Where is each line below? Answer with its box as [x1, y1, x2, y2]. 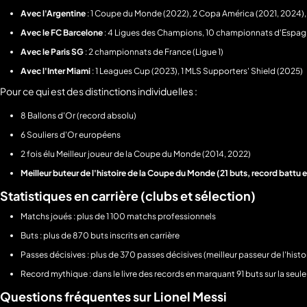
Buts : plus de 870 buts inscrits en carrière [21, 230, 180, 241]
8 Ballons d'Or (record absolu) [21, 110, 136, 121]
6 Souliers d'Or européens [21, 130, 121, 140]
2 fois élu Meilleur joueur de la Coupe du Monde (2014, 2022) [21, 149, 251, 160]
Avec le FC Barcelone [21, 27, 103, 38]
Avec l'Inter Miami [21, 66, 90, 77]
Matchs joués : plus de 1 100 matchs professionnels [21, 211, 216, 222]
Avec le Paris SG [21, 47, 84, 58]
